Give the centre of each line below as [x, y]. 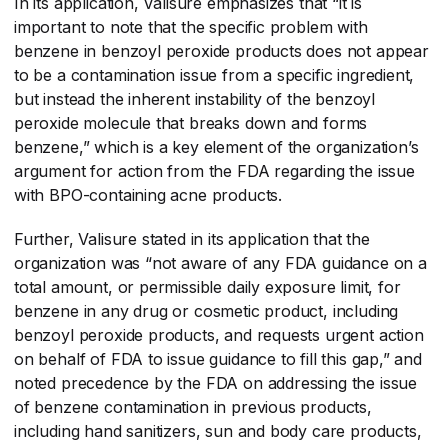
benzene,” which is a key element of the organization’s [216, 146]
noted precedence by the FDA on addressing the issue [216, 382]
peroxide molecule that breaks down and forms [191, 122]
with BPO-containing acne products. [148, 194]
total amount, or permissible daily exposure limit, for [207, 286]
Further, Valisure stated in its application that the [192, 238]
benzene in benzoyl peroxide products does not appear [221, 50]
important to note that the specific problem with [191, 26]
